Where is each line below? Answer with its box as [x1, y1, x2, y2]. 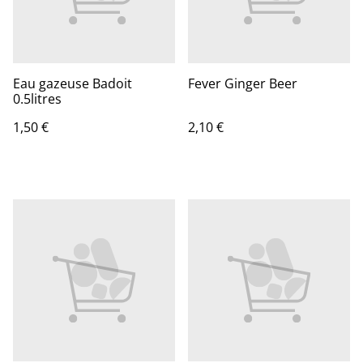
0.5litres [13, 90, 62, 108]
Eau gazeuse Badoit [13, 75, 132, 92]
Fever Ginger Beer [188, 75, 297, 92]
